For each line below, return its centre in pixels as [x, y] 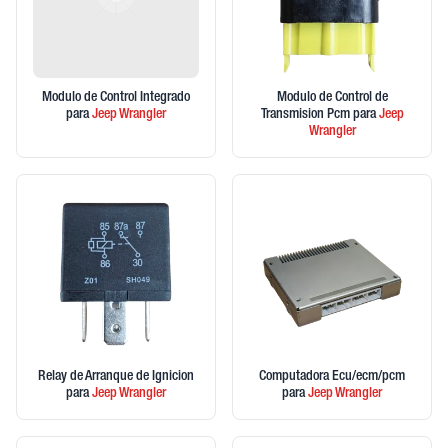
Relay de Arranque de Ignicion [116, 377]
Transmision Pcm [306, 115]
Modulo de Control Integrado [116, 98]
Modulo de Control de [332, 98]
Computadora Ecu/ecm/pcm [332, 377]
